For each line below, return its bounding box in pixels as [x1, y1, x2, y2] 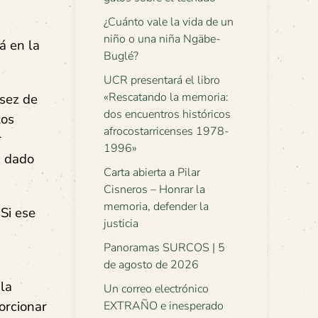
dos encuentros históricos [104, 106, 231, 122]
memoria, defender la [104, 199, 209, 214]
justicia [104, 216, 138, 231]
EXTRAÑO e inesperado [104, 298, 224, 314]
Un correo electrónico [104, 281, 209, 297]
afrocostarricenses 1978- [104, 124, 229, 139]
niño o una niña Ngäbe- [104, 31, 221, 47]
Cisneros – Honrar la [104, 182, 205, 197]
